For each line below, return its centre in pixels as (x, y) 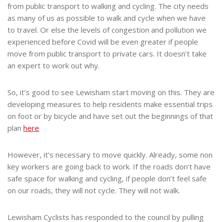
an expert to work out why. (54, 65)
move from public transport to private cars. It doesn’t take (107, 53)
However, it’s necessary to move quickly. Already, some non (110, 154)
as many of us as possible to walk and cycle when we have (107, 18)
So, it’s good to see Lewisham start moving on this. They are (111, 92)
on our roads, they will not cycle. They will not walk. (94, 190)
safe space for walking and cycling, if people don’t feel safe (107, 178)
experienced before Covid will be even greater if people (103, 41)
